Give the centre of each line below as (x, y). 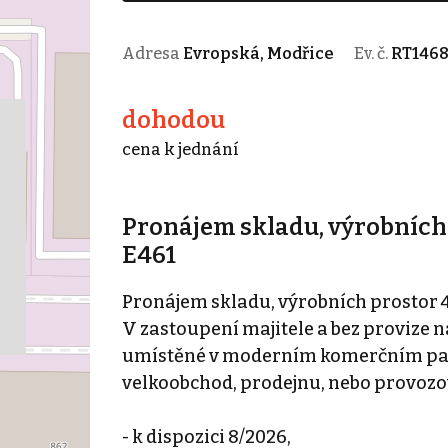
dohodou (173, 119)
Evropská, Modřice (258, 53)
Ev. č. (372, 53)
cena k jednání (180, 149)
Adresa (152, 53)
